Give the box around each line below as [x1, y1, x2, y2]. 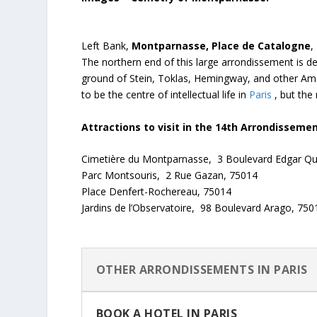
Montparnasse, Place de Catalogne [131, 38, 311, 52]
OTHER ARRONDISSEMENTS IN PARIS [96, 261, 308, 277]
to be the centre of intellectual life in [81, 87, 249, 101]
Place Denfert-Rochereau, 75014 [81, 184, 231, 198]
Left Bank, [81, 38, 132, 52]
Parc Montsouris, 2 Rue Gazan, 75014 [81, 168, 258, 182]
